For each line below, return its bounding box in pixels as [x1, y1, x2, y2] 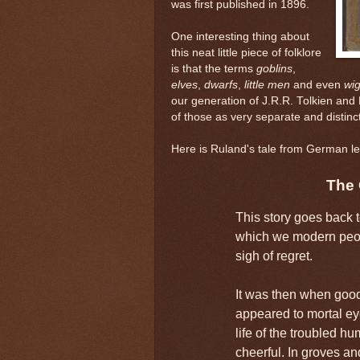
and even [290, 78, 344, 91]
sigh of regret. [235, 248, 313, 264]
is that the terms [171, 62, 256, 75]
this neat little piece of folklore [171, 46, 321, 59]
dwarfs [204, 78, 238, 91]
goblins [256, 62, 292, 75]
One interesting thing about [171, 30, 309, 43]
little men [244, 78, 290, 91]
